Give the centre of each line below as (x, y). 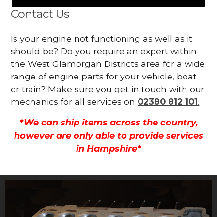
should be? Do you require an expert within (104, 51)
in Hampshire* (108, 149)
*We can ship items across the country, (108, 123)
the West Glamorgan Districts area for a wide (108, 63)
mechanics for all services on (74, 101)
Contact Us (40, 14)
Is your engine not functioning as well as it (102, 38)
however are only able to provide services (108, 136)
